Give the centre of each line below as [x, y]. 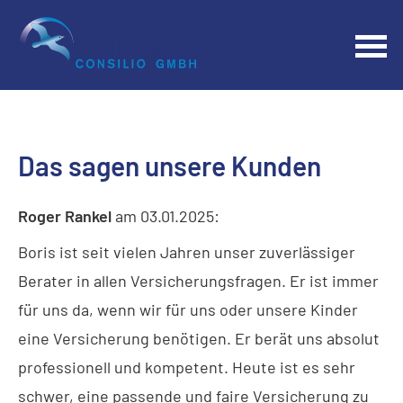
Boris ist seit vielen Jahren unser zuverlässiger [187, 252]
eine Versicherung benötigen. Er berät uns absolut [199, 338]
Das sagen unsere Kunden [170, 166]
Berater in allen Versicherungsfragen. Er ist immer [198, 281]
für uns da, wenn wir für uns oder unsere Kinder [188, 309]
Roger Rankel [65, 216]
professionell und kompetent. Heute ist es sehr [187, 367]
